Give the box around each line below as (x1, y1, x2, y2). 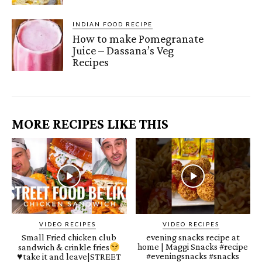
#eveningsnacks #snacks (146, 250, 240, 261)
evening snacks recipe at (146, 232, 240, 242)
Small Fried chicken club (22, 232, 117, 242)
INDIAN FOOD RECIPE (73, 20, 153, 27)
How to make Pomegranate (73, 32, 204, 45)
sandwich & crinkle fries (18, 242, 110, 252)
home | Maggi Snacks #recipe (137, 241, 249, 251)
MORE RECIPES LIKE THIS (12, 115, 168, 132)
